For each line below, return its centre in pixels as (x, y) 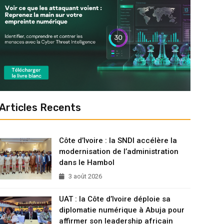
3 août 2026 (84, 176)
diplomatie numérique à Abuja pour (121, 210)
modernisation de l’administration (118, 151)
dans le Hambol (86, 162)
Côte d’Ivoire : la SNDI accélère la (118, 140)
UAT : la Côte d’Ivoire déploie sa (114, 199)
